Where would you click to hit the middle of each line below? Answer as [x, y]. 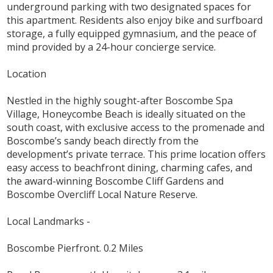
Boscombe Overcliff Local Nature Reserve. [102, 195]
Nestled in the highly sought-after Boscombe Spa [120, 101]
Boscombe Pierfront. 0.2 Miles [75, 248]
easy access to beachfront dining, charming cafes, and [130, 168]
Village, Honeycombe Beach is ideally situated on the [126, 114]
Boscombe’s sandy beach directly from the [103, 141]
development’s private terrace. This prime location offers [136, 154]
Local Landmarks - [49, 222]
